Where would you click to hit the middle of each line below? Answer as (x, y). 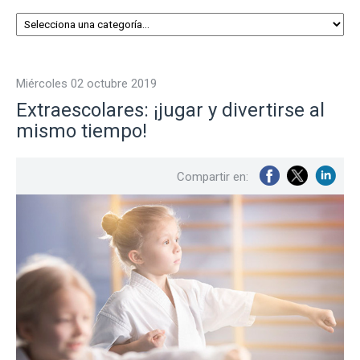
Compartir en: (213, 177)
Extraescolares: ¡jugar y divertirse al (170, 110)
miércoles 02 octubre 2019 (91, 84)
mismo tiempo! (82, 131)
